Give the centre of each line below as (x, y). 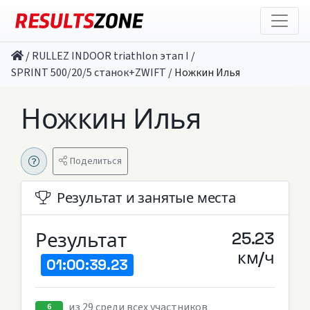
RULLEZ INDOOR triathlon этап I (110, 56)
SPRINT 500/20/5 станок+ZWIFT (89, 73)
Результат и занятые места (146, 198)
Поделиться (95, 161)
